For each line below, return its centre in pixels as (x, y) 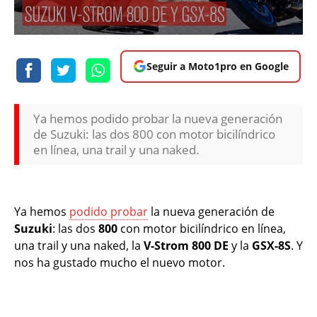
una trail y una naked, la (79, 245)
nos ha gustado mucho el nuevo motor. (120, 262)
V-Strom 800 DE (186, 245)
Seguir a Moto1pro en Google (217, 66)
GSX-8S (271, 245)
